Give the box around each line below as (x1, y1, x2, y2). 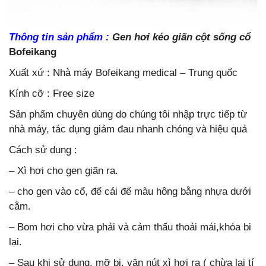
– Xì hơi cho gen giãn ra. (9, 165, 118, 177)
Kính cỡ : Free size (9, 88, 94, 100)
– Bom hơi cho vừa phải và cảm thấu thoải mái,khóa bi (9, 221, 251, 233)
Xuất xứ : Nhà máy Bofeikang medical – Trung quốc (9, 67, 237, 79)
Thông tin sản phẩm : (9, 31, 112, 43)
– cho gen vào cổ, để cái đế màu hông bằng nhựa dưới (9, 186, 251, 198)
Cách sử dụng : (9, 144, 77, 156)
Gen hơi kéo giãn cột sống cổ (112, 31, 251, 43)
